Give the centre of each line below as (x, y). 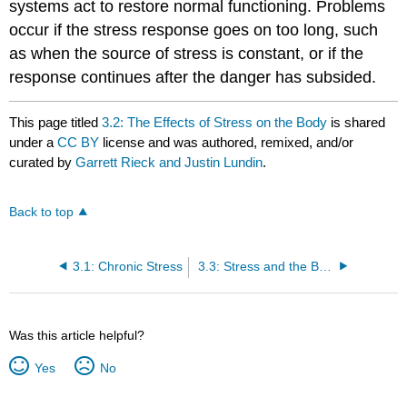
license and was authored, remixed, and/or (228, 143)
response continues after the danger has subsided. (193, 77)
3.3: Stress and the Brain (325, 266)
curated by (43, 163)
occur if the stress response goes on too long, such (194, 30)
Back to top (42, 212)
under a (34, 143)
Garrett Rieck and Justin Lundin (169, 163)
